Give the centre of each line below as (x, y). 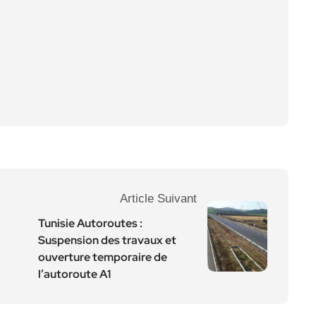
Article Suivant (158, 199)
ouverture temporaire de (103, 257)
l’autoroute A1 (74, 274)
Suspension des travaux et (107, 240)
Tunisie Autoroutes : (90, 223)
